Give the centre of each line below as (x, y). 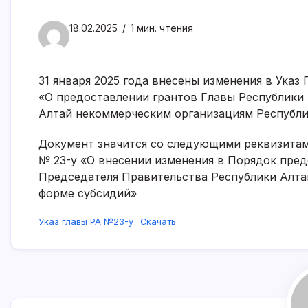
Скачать (158, 222)
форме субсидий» (88, 194)
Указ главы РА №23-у (86, 222)
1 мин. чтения (161, 28)
